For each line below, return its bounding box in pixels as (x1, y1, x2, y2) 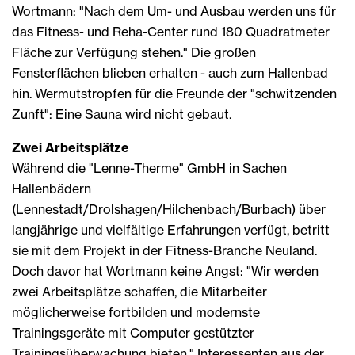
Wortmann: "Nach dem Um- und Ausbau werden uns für (12, 2, 336, 19)
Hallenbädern (12, 180, 91, 197)
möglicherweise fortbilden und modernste (12, 303, 260, 320)
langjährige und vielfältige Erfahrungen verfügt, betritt (12, 221, 330, 238)
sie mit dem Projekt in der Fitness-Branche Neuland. (12, 242, 317, 258)
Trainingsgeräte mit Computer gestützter (12, 324, 254, 341)
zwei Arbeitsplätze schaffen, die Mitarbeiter (12, 283, 267, 300)
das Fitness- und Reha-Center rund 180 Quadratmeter (12, 23, 330, 40)
